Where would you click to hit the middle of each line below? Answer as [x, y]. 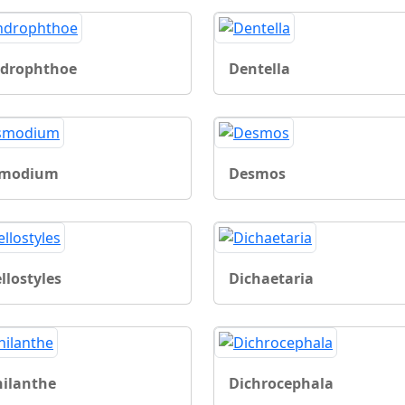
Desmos [257, 173]
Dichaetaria [271, 278]
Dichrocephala [281, 383]
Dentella [259, 68]
